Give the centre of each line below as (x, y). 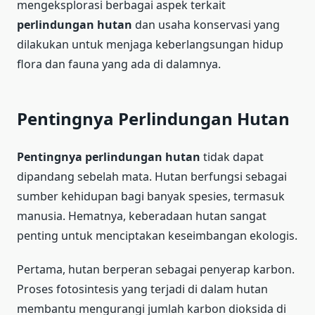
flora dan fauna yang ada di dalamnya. (119, 64)
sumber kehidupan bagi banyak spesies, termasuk (151, 196)
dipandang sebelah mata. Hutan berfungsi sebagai (152, 176)
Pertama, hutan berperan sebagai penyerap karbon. (156, 269)
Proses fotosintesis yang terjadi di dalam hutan (142, 289)
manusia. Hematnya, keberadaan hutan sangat (142, 216)
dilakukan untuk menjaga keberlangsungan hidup (150, 44)
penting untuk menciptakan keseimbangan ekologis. (157, 235)
